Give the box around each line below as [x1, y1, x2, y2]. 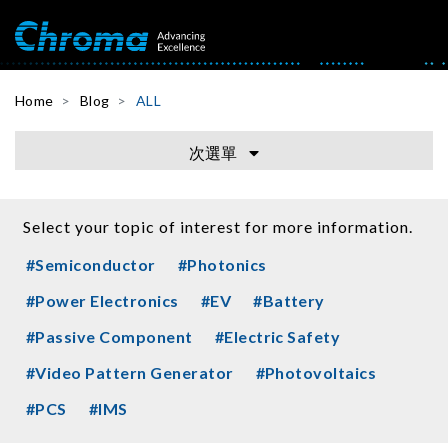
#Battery [253, 290, 325, 310]
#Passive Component [26, 326, 193, 346]
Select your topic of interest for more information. [23, 216, 413, 236]
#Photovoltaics [255, 362, 377, 382]
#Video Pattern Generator [26, 362, 234, 382]
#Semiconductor [26, 254, 156, 274]
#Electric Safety [214, 326, 341, 346]
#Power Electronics [26, 290, 179, 310]
